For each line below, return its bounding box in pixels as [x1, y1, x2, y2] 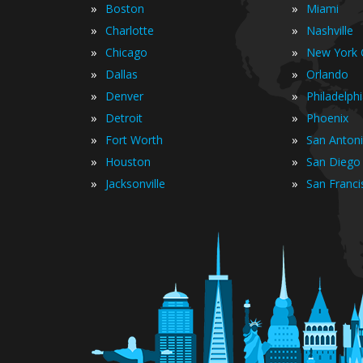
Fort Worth [105, 132, 163, 147]
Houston [105, 154, 151, 169]
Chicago [105, 45, 147, 60]
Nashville [306, 23, 353, 38]
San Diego [306, 154, 361, 169]
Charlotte [105, 23, 154, 38]
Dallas [105, 66, 138, 82]
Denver [105, 88, 143, 104]
